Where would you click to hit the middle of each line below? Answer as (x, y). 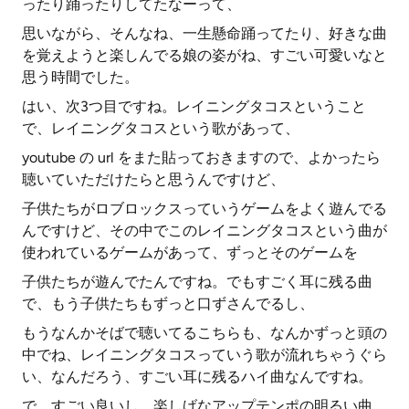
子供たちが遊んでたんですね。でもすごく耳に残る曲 (197, 282)
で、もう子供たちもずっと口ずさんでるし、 (168, 304)
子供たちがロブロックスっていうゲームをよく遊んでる (204, 209)
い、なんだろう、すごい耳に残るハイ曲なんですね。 (197, 377)
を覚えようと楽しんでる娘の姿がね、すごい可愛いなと (204, 55)
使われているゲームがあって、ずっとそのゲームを (190, 252)
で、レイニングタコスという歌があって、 (161, 128)
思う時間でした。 (80, 77)
